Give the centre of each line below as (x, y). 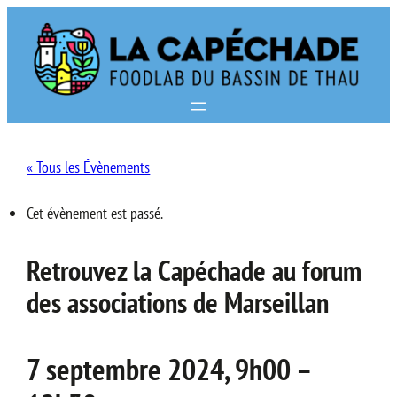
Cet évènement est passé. (95, 214)
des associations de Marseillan (178, 303)
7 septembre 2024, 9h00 (159, 368)
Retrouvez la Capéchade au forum (195, 271)
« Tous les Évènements (89, 167)
